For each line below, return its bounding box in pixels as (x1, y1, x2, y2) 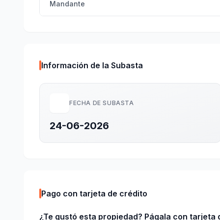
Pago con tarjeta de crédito (41, 189, 147, 198)
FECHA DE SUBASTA (69, 99, 134, 107)
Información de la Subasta (41, 60, 143, 70)
